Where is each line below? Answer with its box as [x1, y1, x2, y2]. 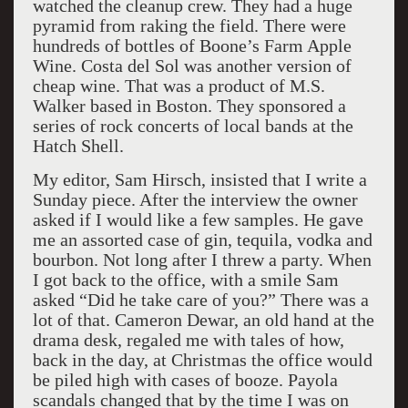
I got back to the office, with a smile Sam [32, 270, 339, 290]
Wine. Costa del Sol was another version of [32, 56, 352, 76]
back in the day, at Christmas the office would [32, 350, 372, 370]
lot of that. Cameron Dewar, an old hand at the [32, 310, 374, 330]
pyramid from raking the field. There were [32, 15, 346, 36]
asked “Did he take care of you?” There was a [32, 290, 369, 310]
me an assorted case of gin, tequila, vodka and [32, 229, 372, 250]
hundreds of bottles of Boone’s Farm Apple [32, 36, 352, 56]
